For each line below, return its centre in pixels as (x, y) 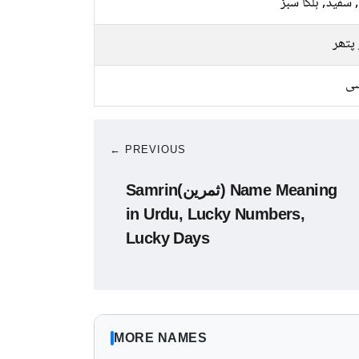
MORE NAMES (160, 338)
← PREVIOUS (148, 149)
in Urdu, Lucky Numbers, (216, 214)
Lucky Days (168, 238)
